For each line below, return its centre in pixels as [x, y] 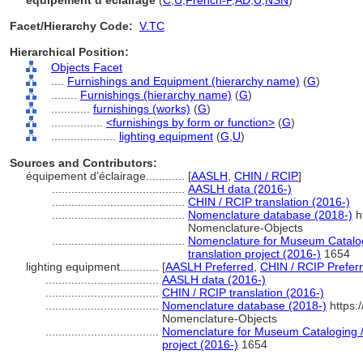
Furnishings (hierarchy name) [156, 95]
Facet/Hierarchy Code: [71, 26]
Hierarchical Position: [69, 52]
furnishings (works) [142, 109]
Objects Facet [87, 67]
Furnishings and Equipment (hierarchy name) [184, 81]
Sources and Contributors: [83, 163]
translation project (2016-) [254, 254]
